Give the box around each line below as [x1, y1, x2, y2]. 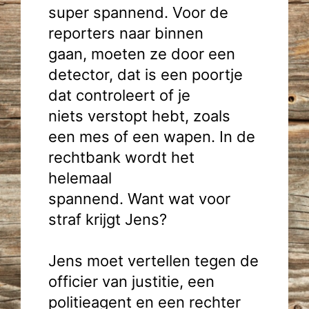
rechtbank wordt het [48, 148, 195, 166]
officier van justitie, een [48, 272, 215, 290]
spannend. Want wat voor [48, 190, 230, 208]
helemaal [48, 169, 112, 187]
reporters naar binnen [48, 24, 203, 42]
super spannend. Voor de [48, 3, 228, 21]
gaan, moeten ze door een [48, 45, 235, 63]
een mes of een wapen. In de [48, 128, 255, 146]
